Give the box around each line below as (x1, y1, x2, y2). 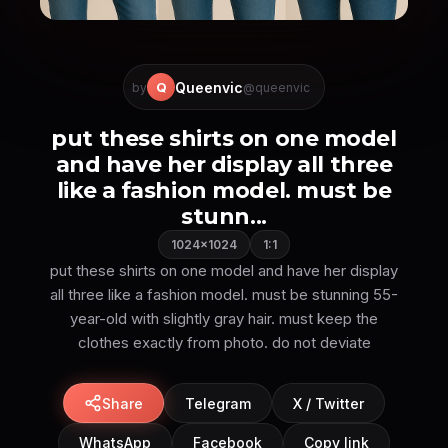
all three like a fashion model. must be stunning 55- (50, 285, 398, 304)
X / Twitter (293, 394, 364, 412)
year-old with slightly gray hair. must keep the (70, 309, 378, 328)
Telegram (185, 394, 251, 412)
